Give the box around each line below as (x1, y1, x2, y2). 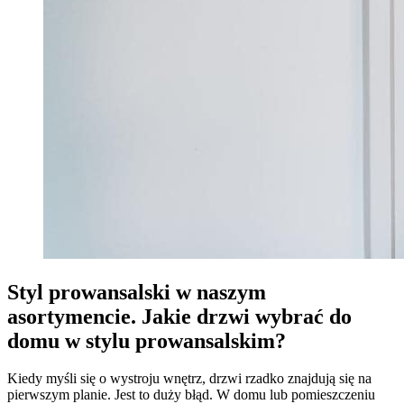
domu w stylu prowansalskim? (7, 328, 286, 353)
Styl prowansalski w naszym (7, 280, 266, 304)
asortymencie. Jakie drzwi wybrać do (7, 304, 352, 328)
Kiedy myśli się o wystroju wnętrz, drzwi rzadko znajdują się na (7, 371, 372, 387)
